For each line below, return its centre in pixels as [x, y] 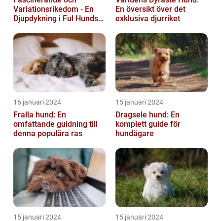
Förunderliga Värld [46, 28]
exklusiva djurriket [148, 19]
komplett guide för [148, 124]
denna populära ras [48, 134]
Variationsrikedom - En [54, 9]
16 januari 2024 [37, 102]
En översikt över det [150, 9]
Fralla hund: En [40, 115]
